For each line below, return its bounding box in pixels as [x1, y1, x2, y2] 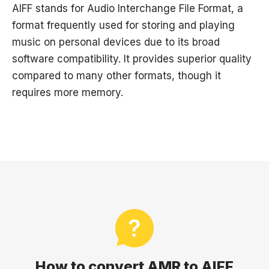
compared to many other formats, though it [12, 70, 221, 82]
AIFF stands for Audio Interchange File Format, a [12, 2, 243, 15]
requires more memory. [12, 86, 123, 99]
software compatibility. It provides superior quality [12, 53, 252, 65]
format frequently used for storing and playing [12, 19, 235, 32]
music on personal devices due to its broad [12, 36, 220, 49]
